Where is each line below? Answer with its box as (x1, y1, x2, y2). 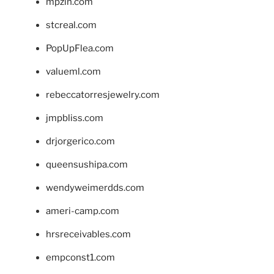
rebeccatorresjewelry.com (46, 89, 160, 100)
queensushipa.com (46, 158, 128, 170)
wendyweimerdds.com (46, 182, 144, 193)
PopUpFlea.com (46, 42, 114, 54)
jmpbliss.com (46, 112, 103, 124)
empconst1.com (46, 251, 115, 263)
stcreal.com (46, 19, 97, 31)
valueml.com (46, 65, 101, 77)
